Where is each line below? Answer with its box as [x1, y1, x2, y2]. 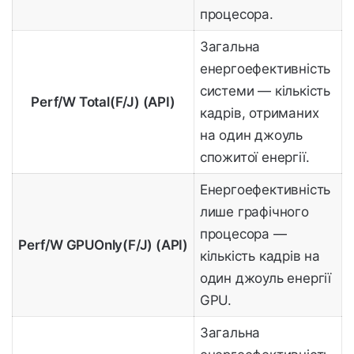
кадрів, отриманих [199, 105, 319, 122]
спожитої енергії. [199, 149, 310, 166]
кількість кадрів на [199, 248, 320, 265]
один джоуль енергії [199, 270, 331, 287]
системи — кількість [199, 83, 330, 100]
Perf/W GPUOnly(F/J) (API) [18, 237, 188, 254]
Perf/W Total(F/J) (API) [31, 94, 175, 111]
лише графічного [199, 204, 309, 220]
